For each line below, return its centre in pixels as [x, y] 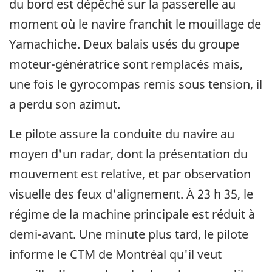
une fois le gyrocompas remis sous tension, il [136, 84]
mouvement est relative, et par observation [130, 174]
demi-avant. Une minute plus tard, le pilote [129, 234]
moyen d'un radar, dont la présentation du [128, 154]
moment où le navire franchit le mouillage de [135, 24]
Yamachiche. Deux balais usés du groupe [124, 44]
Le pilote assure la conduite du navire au [122, 134]
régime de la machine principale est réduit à [132, 214]
